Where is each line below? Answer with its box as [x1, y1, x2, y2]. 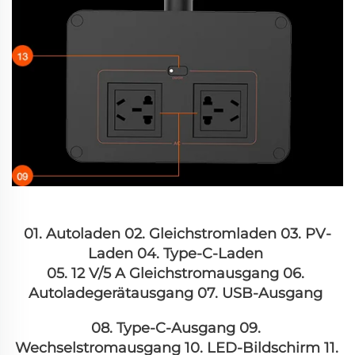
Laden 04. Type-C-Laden [88, 244, 267, 262]
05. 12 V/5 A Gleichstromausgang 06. [47, 264, 304, 282]
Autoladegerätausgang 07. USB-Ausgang [29, 284, 326, 302]
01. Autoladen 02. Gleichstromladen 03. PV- [24, 224, 331, 242]
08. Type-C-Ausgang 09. [90, 319, 261, 337]
